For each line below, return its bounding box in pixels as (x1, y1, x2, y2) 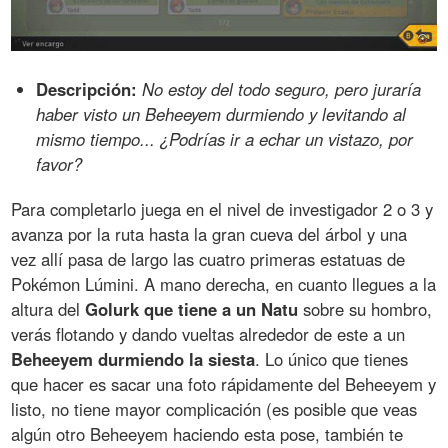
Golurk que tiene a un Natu (85, 296, 299, 321)
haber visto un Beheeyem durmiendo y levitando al (36, 101, 407, 126)
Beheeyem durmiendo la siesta (11, 346, 256, 371)
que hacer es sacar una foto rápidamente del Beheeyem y (11, 371, 437, 396)
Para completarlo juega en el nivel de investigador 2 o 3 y (11, 196, 434, 221)
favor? (36, 151, 83, 176)
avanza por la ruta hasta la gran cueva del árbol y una (11, 221, 408, 246)
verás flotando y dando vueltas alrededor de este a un (11, 321, 406, 346)
